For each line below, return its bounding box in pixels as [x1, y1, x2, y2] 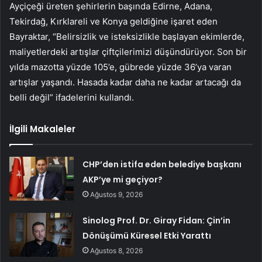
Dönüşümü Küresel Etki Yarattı [82, 230, 212, 242]
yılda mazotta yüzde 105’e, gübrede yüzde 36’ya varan [9, 61, 232, 73]
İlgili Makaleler [9, 123, 75, 136]
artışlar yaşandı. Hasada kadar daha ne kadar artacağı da [9, 77, 241, 88]
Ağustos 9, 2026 [90, 190, 143, 199]
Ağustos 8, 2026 [90, 246, 143, 256]
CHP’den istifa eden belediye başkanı [82, 158, 242, 171]
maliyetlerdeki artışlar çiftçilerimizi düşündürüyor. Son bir [9, 46, 247, 58]
